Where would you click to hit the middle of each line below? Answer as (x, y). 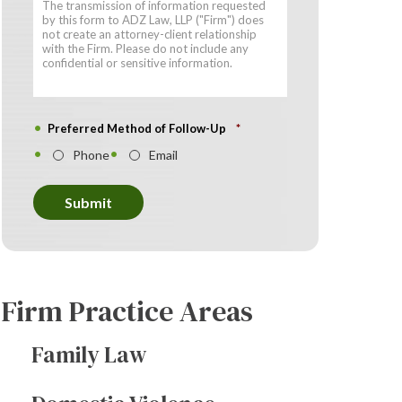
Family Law (90, 355)
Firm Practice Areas (128, 312)
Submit (89, 203)
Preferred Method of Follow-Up (139, 128)
